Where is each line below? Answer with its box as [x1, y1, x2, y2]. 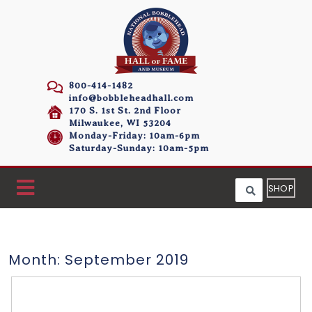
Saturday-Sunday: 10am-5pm [69, 143, 210, 153]
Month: [8, 250, 65, 270]
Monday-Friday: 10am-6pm [69, 130, 201, 141]
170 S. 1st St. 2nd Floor [69, 105, 182, 116]
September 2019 [65, 250, 189, 270]
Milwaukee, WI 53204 [69, 118, 172, 128]
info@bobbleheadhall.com [69, 93, 194, 103]
